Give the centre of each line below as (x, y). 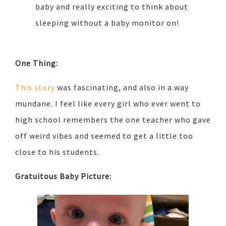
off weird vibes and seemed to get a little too (104, 135)
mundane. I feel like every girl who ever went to (108, 103)
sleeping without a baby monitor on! (107, 22)
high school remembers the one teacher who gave (113, 119)
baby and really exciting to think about (112, 6)
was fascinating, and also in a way (122, 87)
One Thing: (37, 63)
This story (35, 87)
